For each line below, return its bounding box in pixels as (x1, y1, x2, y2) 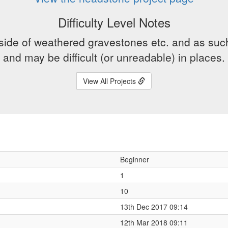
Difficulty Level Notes (58, 13, 170, 31)
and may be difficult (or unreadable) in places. (3, 49, 225, 65)
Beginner (120, 154, 149, 164)
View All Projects (83, 76, 138, 86)
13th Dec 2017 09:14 (120, 202, 188, 212)
